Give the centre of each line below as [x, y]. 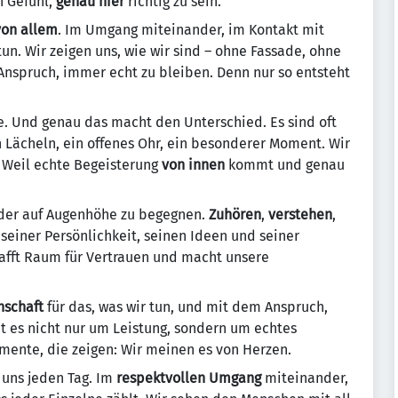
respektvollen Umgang [189, 378]
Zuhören [235, 215]
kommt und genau [285, 165]
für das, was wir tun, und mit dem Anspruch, [186, 307]
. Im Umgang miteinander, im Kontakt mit [191, 30]
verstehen [300, 215]
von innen [193, 165]
